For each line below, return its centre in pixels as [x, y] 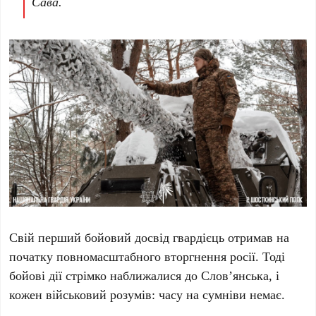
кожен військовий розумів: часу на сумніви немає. [147, 294]
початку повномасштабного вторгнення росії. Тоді [147, 256]
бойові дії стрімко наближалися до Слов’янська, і [145, 275]
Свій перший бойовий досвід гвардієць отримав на [150, 237]
